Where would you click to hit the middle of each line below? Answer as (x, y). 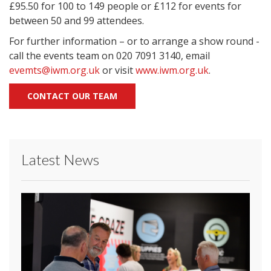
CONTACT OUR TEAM (72, 96)
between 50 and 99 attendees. (77, 21)
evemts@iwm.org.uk (54, 70)
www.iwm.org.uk (172, 70)
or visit (118, 70)
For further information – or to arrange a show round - (134, 41)
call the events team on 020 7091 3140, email (109, 56)
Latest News (60, 159)
